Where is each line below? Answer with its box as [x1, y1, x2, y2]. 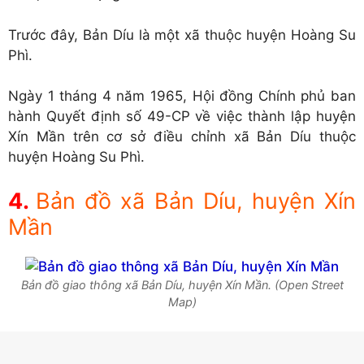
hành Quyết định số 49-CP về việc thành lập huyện [8, 108, 356, 125]
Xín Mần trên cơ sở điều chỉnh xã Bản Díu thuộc [8, 128, 356, 145]
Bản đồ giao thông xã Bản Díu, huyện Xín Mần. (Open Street [20, 277, 344, 292]
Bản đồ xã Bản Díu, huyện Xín [36, 187, 357, 214]
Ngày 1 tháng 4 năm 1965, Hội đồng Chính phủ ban [8, 88, 356, 105]
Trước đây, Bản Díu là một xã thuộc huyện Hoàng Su [8, 26, 356, 43]
